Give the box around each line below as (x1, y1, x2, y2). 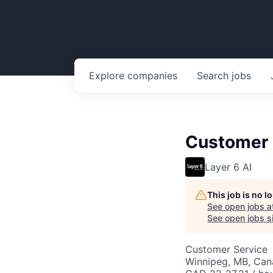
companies (127, 69, 177, 82)
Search (197, 69, 232, 82)
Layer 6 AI (205, 161, 252, 173)
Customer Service (185, 243, 268, 255)
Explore (89, 69, 127, 82)
